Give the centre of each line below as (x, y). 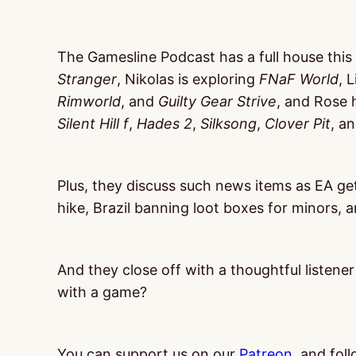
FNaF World (299, 79)
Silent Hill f (93, 124)
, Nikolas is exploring (188, 79)
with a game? (102, 292)
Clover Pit (298, 124)
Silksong (228, 124)
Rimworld (89, 101)
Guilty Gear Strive (217, 101)
